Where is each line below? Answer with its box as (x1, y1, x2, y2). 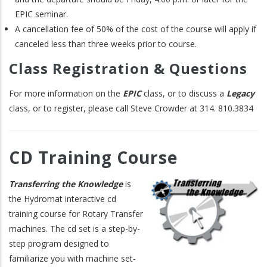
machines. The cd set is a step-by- (9, 223, 140, 235)
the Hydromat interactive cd (9, 193, 116, 205)
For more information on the (9, 87, 123, 99)
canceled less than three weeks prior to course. (15, 38, 197, 49)
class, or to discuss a (141, 87, 226, 99)
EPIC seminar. (15, 8, 68, 20)
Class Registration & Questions (9, 58, 247, 79)
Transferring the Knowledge (9, 178, 123, 190)
